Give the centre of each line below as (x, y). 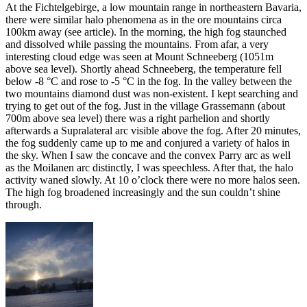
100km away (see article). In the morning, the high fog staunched (146, 32)
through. (24, 205)
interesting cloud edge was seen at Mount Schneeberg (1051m (139, 57)
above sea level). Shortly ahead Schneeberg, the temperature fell (144, 69)
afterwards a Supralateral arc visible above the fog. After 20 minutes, (153, 131)
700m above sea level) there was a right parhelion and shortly (138, 119)
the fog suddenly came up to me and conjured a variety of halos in (148, 143)
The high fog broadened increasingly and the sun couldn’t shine (143, 193)
